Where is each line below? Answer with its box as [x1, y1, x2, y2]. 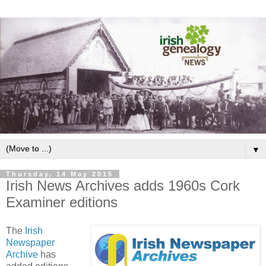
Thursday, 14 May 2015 [6, 170, 113, 178]
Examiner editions [6, 194, 118, 210]
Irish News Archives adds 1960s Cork [6, 177, 240, 194]
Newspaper [6, 237, 55, 248]
